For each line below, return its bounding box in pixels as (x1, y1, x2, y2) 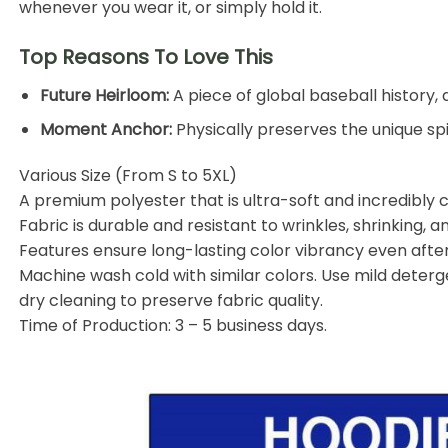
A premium (19, 189, 110, 213)
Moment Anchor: (39, 118, 172, 142)
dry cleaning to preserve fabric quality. (19, 289, 323, 313)
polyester (110, 189, 186, 213)
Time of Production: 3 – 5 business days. (19, 314, 327, 338)
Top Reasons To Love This (19, 42, 273, 71)
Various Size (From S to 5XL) (19, 164, 237, 188)
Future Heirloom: (39, 83, 169, 107)
